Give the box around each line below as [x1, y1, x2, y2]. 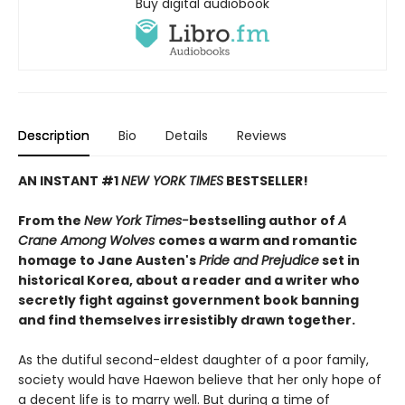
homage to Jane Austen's [18, 250, 199, 269]
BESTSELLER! [223, 171, 308, 190]
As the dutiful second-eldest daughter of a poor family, [18, 350, 369, 369]
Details [165, 126, 208, 145]
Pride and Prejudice [199, 250, 319, 269]
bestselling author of [189, 211, 338, 230]
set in [319, 250, 360, 269]
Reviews [237, 126, 287, 145]
